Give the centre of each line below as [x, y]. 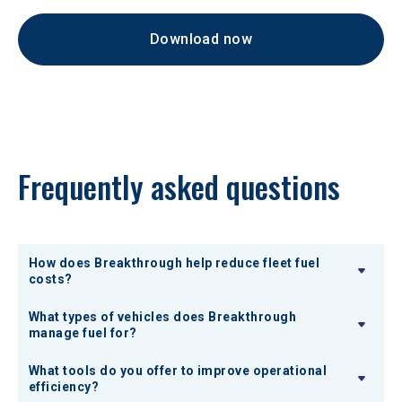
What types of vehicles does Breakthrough [163, 317]
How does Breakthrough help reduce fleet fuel [175, 263]
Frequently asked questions [179, 187]
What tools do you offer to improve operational [178, 371]
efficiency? [64, 387]
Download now [201, 39]
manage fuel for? [83, 333]
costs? [51, 280]
